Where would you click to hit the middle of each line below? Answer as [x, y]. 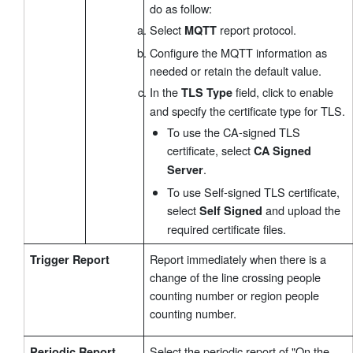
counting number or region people [234, 295]
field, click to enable [283, 92]
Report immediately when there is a [238, 259]
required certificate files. [226, 229]
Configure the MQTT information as [238, 52]
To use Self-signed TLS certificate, [253, 191]
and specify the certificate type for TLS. [247, 111]
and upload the [301, 210]
